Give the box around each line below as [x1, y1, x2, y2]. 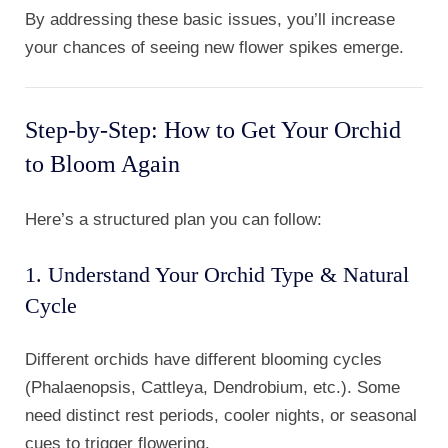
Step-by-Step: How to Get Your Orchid [25, 117, 401, 144]
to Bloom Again [25, 151, 180, 178]
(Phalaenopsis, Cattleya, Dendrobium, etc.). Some [25, 378, 400, 398]
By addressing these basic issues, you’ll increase [25, 10, 395, 30]
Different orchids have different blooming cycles [25, 350, 382, 370]
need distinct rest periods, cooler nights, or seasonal [25, 406, 417, 426]
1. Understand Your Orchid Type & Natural [25, 262, 409, 288]
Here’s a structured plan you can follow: [25, 210, 322, 230]
